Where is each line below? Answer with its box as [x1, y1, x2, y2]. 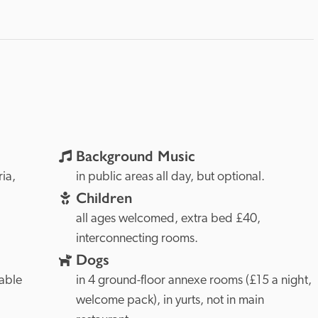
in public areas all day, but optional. [75, 170, 265, 184]
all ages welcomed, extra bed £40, [75, 212, 261, 226]
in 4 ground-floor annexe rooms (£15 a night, [75, 274, 312, 287]
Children [75, 189, 132, 207]
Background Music [75, 147, 195, 165]
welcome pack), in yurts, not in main [75, 294, 264, 307]
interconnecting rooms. [75, 232, 198, 246]
